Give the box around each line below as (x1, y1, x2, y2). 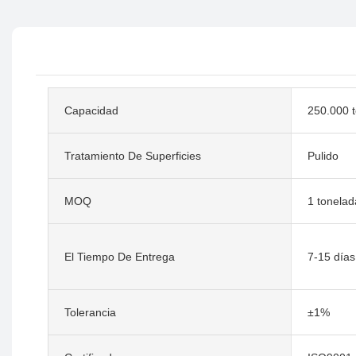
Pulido (307, 149, 339, 162)
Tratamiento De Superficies (64, 149, 201, 162)
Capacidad (64, 103, 118, 117)
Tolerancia (64, 305, 116, 319)
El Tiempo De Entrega (64, 250, 175, 263)
